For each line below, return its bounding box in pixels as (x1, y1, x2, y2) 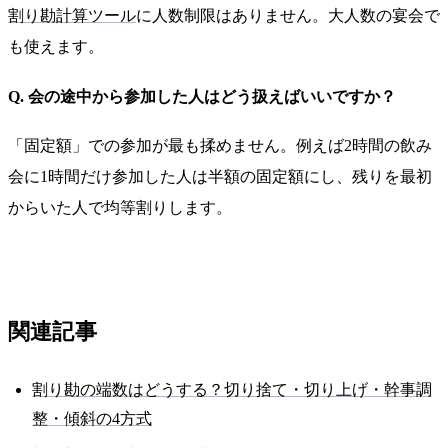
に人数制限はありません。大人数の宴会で (136, 7, 440, 25)
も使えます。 (8, 38, 104, 56)
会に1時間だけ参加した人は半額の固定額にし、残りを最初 (8, 168, 432, 186)
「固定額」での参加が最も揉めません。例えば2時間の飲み (8, 137, 432, 155)
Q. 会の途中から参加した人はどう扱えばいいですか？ (8, 87, 396, 105)
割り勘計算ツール (8, 7, 136, 25)
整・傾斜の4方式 (32, 410, 152, 428)
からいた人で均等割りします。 (8, 199, 232, 217)
